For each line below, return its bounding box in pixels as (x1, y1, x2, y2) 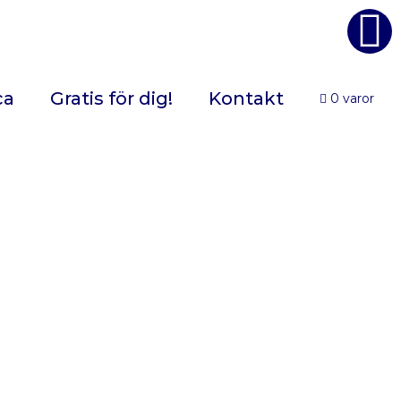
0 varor (329, 90, 374, 107)
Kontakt (209, 88, 285, 109)
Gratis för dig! (50, 88, 174, 109)
